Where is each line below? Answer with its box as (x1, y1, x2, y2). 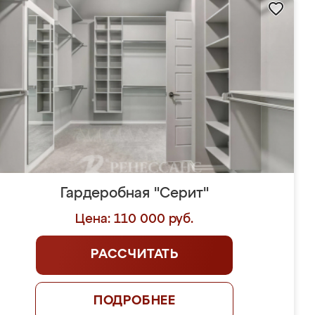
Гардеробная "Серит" (60, 186, 209, 200)
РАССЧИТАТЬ (90, 248, 179, 261)
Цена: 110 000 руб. (75, 213, 194, 226)
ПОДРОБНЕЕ (93, 295, 176, 307)
